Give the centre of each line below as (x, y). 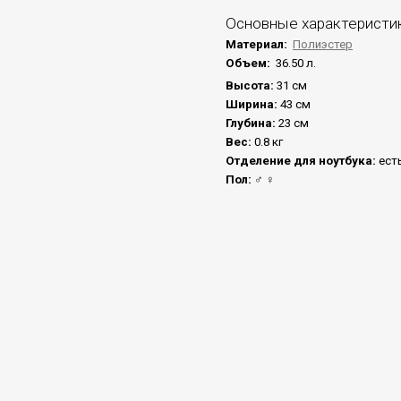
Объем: (249, 64)
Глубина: (252, 124)
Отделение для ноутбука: (302, 161)
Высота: (251, 86)
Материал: (258, 45)
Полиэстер (323, 45)
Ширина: (253, 105)
